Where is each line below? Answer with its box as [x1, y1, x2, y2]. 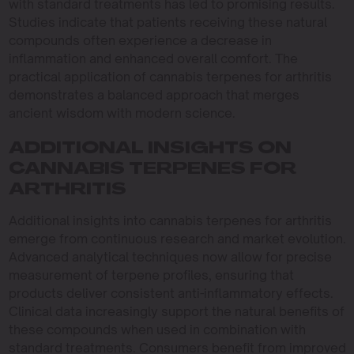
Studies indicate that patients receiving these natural [8, 14, 327, 30]
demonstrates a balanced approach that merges [8, 87, 299, 103]
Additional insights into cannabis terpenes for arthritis [8, 213, 332, 228]
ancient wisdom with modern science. [8, 105, 235, 121]
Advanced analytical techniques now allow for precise [8, 249, 332, 265]
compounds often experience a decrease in [8, 32, 272, 48]
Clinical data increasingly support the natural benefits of [8, 303, 345, 319]
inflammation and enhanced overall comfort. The [8, 51, 298, 66]
